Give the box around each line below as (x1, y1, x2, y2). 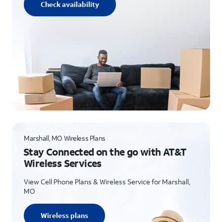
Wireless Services (24, 157, 102, 169)
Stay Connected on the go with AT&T (23, 145, 187, 158)
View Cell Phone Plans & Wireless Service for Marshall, (24, 177, 190, 186)
